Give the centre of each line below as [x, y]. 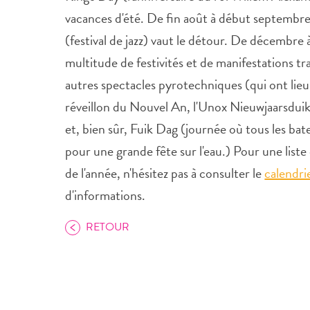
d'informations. [106, 195]
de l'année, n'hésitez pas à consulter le [165, 173]
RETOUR [108, 227]
